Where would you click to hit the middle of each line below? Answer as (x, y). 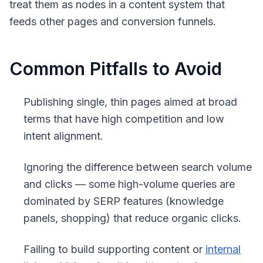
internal (223, 249)
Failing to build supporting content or (114, 249)
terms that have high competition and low (124, 119)
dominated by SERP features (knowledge (124, 201)
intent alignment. (63, 136)
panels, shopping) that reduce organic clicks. (132, 218)
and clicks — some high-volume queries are (129, 184)
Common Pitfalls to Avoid (116, 69)
